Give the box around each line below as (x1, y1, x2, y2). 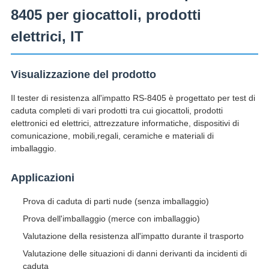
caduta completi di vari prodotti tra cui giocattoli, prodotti (10, 106, 223, 116)
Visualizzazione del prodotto (10, 68, 156, 81)
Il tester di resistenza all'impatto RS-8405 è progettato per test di (10, 93, 255, 103)
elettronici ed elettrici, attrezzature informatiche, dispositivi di (10, 118, 239, 128)
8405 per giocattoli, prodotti (10, 7, 201, 23)
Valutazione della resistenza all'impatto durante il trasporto (22, 231, 244, 241)
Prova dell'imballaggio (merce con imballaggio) (22, 214, 200, 224)
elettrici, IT (10, 28, 83, 45)
